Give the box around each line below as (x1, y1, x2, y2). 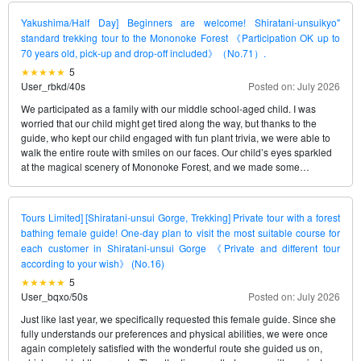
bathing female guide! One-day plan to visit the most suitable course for (21, 226, 340, 240)
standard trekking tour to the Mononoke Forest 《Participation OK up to (21, 31, 340, 45)
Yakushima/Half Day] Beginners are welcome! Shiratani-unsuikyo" (21, 15, 340, 30)
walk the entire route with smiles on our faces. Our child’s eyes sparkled (21, 145, 332, 160)
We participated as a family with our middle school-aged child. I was (21, 102, 316, 116)
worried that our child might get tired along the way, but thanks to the (21, 116, 317, 131)
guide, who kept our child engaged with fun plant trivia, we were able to (21, 131, 330, 145)
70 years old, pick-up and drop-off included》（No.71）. (21, 46, 266, 60)
